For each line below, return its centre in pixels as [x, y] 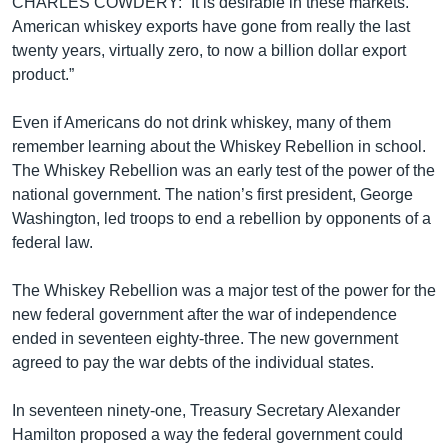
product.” [43, 74]
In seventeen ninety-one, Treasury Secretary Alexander [206, 410]
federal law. [52, 242]
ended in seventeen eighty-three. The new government [205, 338]
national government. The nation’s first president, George [212, 194]
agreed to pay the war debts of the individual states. [193, 362]
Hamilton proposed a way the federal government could [207, 434]
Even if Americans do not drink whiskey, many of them [201, 122]
